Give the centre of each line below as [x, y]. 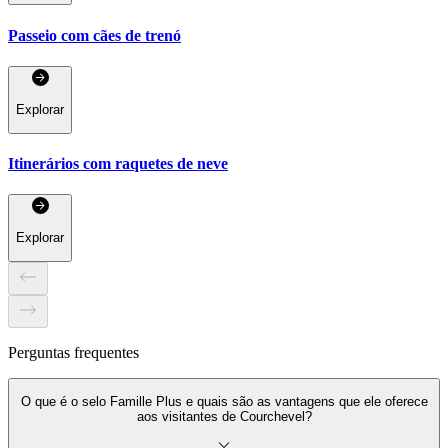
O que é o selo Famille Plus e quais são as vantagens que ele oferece [224, 402]
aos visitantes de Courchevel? [224, 417]
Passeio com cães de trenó [94, 35]
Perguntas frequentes [73, 352]
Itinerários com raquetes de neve [118, 163]
